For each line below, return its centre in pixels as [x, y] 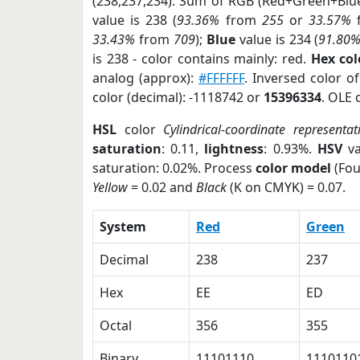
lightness [234, 149]
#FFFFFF [221, 78]
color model [294, 168]
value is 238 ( [135, 20]
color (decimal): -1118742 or [178, 97]
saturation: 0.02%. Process [174, 168]
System [123, 227]
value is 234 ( [277, 39]
